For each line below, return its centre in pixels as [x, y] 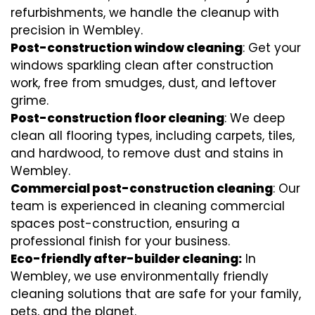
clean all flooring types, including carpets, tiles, [153, 135]
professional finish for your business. [120, 241]
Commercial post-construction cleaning [142, 188]
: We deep [255, 118]
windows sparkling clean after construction [142, 65]
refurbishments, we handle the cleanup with [145, 12]
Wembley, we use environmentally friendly [140, 276]
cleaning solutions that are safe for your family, [156, 294]
